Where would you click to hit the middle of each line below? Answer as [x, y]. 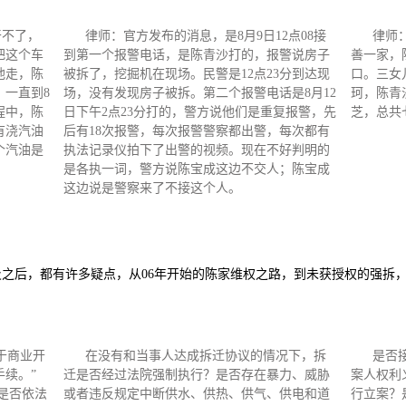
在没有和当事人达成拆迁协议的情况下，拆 [206, 356]
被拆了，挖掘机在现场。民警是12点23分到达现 [197, 74]
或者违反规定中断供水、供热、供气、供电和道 [197, 394]
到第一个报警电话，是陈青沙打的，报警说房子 [197, 55]
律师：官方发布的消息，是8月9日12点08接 [206, 36]
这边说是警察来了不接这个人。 [152, 188]
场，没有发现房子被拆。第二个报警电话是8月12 [200, 93]
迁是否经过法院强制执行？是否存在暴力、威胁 [197, 375]
